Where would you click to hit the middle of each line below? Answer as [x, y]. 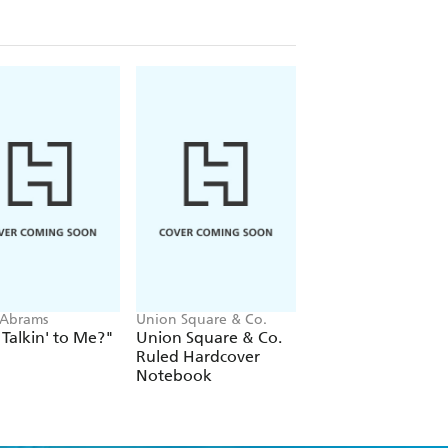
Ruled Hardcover [198, 356]
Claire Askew [354, 319]
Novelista [346, 337]
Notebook [174, 375]
